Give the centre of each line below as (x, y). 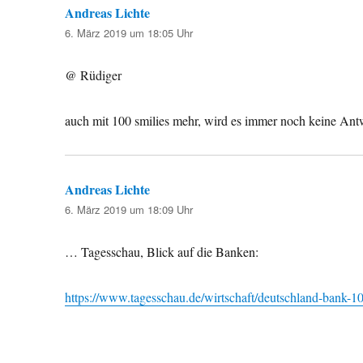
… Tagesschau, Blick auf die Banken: (162, 251)
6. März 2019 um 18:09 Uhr (129, 209)
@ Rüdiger (94, 75)
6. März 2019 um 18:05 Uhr (129, 32)
